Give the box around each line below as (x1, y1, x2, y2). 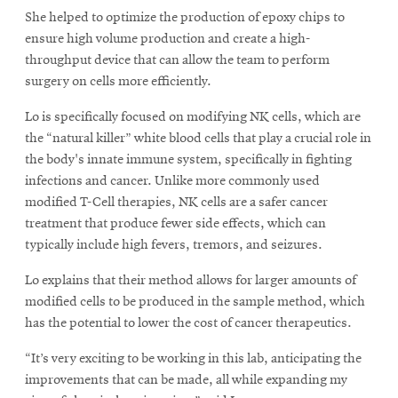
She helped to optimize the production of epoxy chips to (25, 10, 345, 25)
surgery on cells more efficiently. (25, 74, 211, 89)
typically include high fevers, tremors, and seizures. (25, 237, 322, 252)
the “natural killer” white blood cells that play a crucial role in (25, 131, 371, 146)
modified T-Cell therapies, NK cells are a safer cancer (25, 195, 328, 210)
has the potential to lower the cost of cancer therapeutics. (25, 315, 352, 330)
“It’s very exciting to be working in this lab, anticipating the (25, 351, 362, 366)
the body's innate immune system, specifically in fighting (25, 152, 352, 167)
